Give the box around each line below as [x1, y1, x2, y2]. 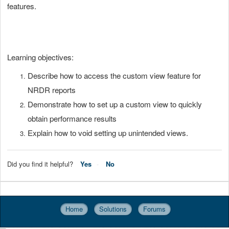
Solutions [99, 204, 127, 214]
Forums [143, 204, 166, 214]
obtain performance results [28, 112, 119, 124]
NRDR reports [28, 84, 76, 95]
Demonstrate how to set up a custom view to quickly [28, 98, 202, 109]
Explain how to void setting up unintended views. [28, 127, 188, 138]
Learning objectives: [7, 51, 74, 62]
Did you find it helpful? [7, 158, 73, 169]
